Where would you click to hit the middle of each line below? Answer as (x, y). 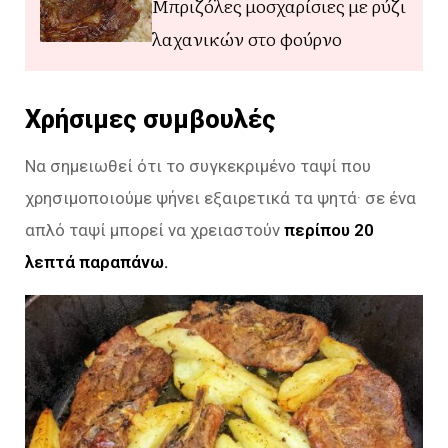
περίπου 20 (327, 229)
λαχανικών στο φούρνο (247, 38)
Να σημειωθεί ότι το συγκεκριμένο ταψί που (198, 165)
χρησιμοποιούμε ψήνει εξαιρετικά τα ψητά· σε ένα (220, 197)
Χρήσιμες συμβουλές (150, 118)
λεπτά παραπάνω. (96, 261)
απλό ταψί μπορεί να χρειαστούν (152, 229)
